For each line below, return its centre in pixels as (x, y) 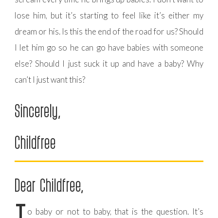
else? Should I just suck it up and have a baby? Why (109, 64)
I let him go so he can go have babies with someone (109, 47)
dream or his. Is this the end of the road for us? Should (109, 31)
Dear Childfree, (49, 185)
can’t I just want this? (50, 80)
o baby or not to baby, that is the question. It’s (115, 211)
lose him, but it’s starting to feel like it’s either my (109, 15)
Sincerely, (38, 110)
